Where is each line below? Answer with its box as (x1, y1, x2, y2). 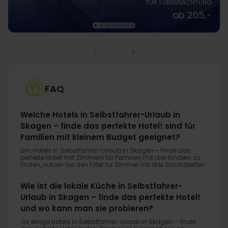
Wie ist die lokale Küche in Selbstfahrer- (20, 181, 182, 192)
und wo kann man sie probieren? (20, 203, 153, 214)
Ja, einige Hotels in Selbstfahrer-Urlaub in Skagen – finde (20, 217, 195, 226)
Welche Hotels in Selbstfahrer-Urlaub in (20, 109, 180, 120)
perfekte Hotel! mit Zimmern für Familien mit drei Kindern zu (20, 153, 200, 162)
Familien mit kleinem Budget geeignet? (20, 131, 180, 142)
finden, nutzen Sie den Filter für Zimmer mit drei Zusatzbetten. (20, 160, 207, 169)
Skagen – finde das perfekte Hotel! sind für (20, 120, 195, 131)
